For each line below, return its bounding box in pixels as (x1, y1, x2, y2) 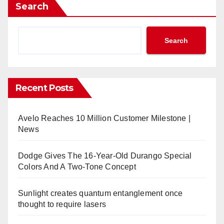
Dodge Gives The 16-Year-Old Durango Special (18, 151, 192, 160)
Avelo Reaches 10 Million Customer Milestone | (18, 114, 191, 123)
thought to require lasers (18, 200, 106, 209)
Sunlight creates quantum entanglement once (18, 189, 183, 198)
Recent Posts (15, 82, 73, 94)
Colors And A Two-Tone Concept (18, 162, 136, 171)
